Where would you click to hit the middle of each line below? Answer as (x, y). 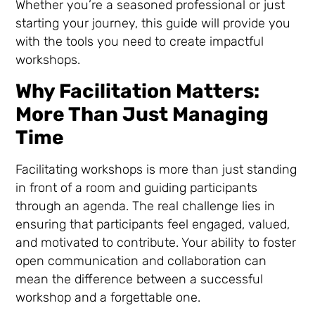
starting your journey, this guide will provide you (153, 24)
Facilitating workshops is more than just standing (156, 169)
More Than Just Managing (142, 114)
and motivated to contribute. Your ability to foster (156, 242)
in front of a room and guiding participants (137, 187)
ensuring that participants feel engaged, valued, (153, 224)
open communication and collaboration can (141, 261)
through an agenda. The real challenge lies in (146, 206)
